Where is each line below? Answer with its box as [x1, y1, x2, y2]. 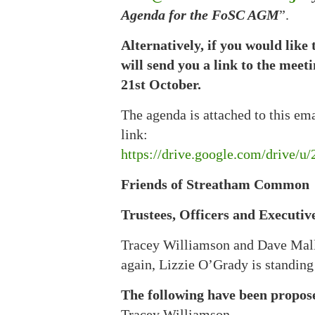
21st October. [121, 77, 201, 92]
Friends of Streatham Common [121, 176, 309, 192]
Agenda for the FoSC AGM [121, 7, 279, 22]
